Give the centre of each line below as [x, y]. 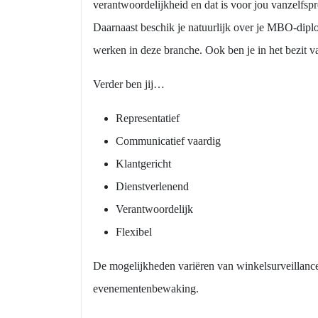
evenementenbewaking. [146, 289]
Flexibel [134, 232]
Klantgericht [143, 164]
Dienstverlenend [152, 186]
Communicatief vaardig [168, 141]
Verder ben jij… [129, 84]
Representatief [148, 118]
